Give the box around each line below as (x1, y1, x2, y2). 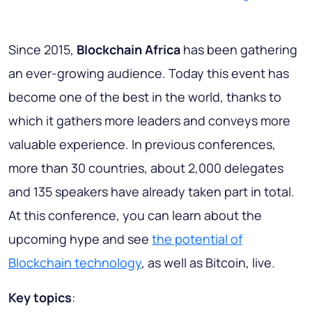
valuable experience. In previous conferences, (8, 135, 276, 153)
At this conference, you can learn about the (8, 206, 262, 224)
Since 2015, (8, 40, 77, 58)
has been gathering (180, 40, 297, 58)
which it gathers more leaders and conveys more (8, 111, 290, 129)
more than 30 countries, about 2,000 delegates (8, 159, 283, 176)
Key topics (8, 288, 72, 306)
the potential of (152, 230, 242, 247)
